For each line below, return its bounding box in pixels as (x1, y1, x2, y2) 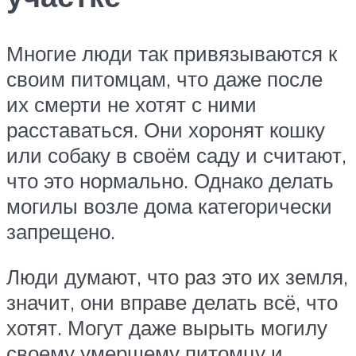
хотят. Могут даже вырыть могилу (6, 315, 327, 341)
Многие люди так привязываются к (6, 40, 337, 66)
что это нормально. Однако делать (6, 167, 334, 193)
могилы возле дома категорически (6, 192, 332, 219)
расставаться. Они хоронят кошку (6, 116, 325, 142)
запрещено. (6, 218, 115, 244)
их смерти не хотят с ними (6, 91, 257, 117)
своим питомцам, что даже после (6, 65, 323, 91)
